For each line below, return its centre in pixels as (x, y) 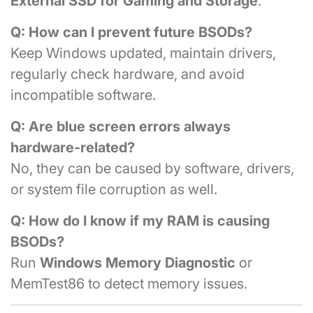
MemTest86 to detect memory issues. (129, 283)
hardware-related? (73, 147)
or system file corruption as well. (114, 189)
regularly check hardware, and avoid (128, 74)
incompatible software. (83, 95)
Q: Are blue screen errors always (121, 126)
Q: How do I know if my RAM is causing (140, 220)
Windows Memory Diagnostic (138, 262)
